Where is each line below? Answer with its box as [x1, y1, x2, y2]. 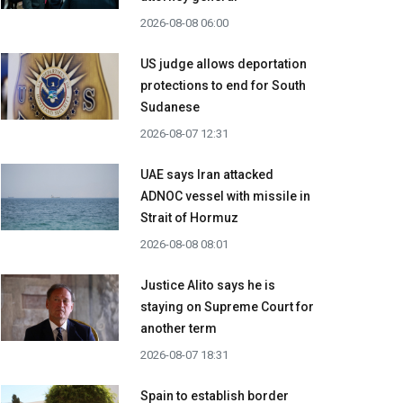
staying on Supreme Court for [140, 300, 314, 315]
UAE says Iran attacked [140, 167, 273, 183]
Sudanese [140, 100, 200, 115]
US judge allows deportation [140, 57, 307, 72]
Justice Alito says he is [140, 278, 275, 293]
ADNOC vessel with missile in [140, 189, 310, 204]
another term [140, 321, 217, 336]
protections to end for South [140, 78, 306, 94]
